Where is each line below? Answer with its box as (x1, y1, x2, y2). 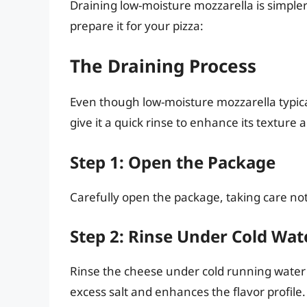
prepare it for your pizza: (70, 17, 204, 34)
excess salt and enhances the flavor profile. (70, 284, 306, 300)
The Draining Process (70, 53, 256, 79)
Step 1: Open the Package (70, 150, 275, 173)
